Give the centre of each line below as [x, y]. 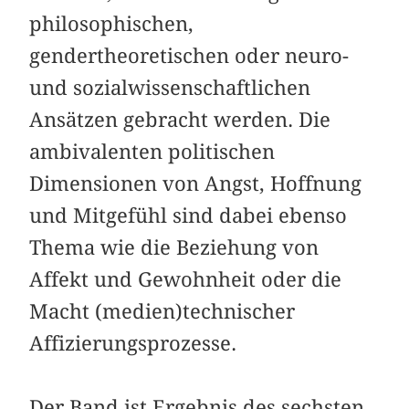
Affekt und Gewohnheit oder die [186, 279]
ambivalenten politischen [152, 151]
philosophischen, [112, 23]
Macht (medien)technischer [163, 311]
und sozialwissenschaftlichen [170, 87]
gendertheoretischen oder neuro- [189, 55]
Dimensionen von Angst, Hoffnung [196, 183]
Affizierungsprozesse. [133, 343]
